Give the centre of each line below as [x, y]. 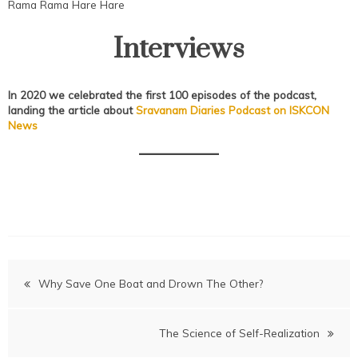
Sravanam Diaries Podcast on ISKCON [233, 109]
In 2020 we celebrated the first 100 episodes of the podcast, [162, 94]
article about [102, 109]
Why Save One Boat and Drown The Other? [151, 283]
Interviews [179, 49]
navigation [71, 311]
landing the [36, 109]
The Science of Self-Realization [239, 332]
